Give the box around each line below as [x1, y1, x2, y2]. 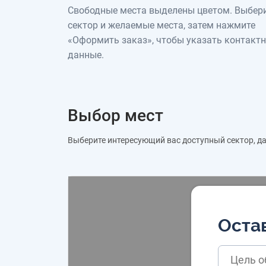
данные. [68, 49, 104, 61]
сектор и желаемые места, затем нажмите [68, 19, 255, 31]
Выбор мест [68, 105, 163, 125]
